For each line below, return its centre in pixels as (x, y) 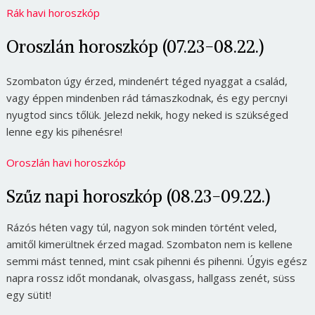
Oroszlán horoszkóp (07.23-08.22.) (135, 46)
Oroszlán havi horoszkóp (66, 162)
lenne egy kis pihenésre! (64, 131)
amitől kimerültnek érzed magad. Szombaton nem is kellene (149, 244)
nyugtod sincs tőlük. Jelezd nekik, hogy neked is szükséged (147, 114)
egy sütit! (28, 294)
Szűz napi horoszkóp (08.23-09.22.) (138, 196)
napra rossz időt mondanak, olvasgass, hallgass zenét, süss (150, 277)
